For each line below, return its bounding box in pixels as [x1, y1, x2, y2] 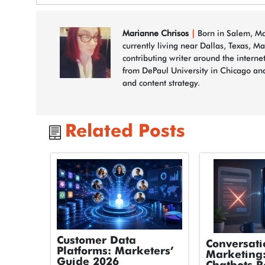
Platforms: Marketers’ [56, 246, 174, 257]
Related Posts [64, 123, 185, 141]
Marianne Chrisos [122, 28, 189, 38]
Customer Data [56, 235, 136, 247]
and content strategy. [122, 78, 200, 88]
